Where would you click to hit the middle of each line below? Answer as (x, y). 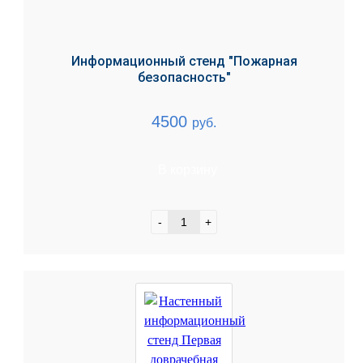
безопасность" (184, 77)
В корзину (187, 170)
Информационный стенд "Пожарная (184, 61)
